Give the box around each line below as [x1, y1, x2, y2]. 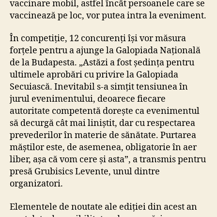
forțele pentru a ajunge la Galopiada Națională [10, 45, 201, 57]
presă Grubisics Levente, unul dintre [10, 166, 160, 178]
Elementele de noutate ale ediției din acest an [10, 201, 197, 213]
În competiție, [10, 33, 67, 45]
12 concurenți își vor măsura [69, 33, 186, 45]
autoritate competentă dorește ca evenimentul [10, 106, 200, 117]
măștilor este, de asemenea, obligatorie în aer [10, 142, 197, 154]
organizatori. [10, 178, 65, 190]
